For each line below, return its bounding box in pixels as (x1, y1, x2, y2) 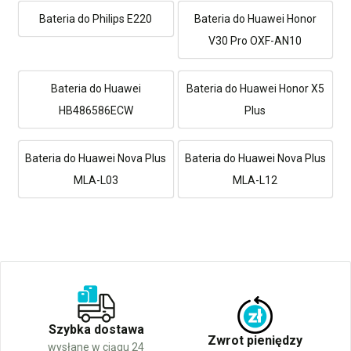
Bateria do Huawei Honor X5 (186, 81, 324, 95)
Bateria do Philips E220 (39, 12, 153, 25)
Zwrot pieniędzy (208, 332, 302, 348)
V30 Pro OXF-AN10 (208, 34, 302, 47)
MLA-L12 (233, 173, 278, 186)
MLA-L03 (73, 173, 118, 186)
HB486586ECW (58, 103, 133, 117)
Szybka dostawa (48, 321, 144, 337)
